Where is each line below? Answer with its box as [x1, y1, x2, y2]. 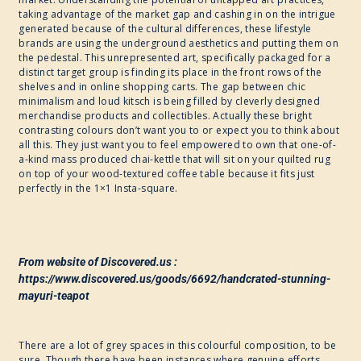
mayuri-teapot [19, 289, 90, 303]
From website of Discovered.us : [19, 255, 178, 269]
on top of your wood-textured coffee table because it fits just [19, 167, 315, 181]
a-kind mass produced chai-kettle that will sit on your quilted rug [19, 152, 331, 167]
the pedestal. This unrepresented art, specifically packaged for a [19, 51, 331, 65]
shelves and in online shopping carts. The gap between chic [19, 80, 306, 94]
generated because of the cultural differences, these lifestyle [19, 22, 312, 36]
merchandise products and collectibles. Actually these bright [19, 109, 313, 123]
